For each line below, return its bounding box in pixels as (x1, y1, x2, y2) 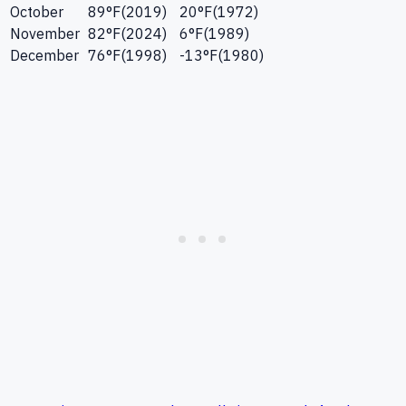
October (10, 3, 63, 22)
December (10, 46, 79, 65)
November (10, 24, 80, 43)
